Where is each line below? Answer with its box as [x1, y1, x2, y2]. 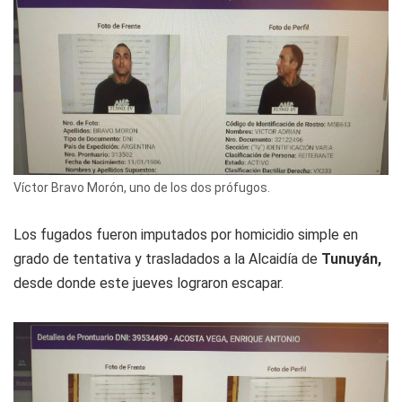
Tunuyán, [321, 250, 381, 268]
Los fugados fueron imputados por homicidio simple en [13, 226, 358, 244]
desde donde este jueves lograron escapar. [13, 275, 284, 293]
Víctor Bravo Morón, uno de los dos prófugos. [13, 180, 270, 196]
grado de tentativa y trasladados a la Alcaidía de [13, 250, 321, 268]
